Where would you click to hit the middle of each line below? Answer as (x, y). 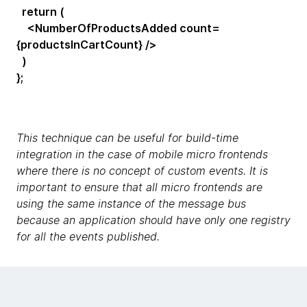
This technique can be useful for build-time (127, 137)
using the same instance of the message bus (131, 203)
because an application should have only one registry (153, 220)
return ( (40, 11)
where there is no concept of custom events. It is (142, 170)
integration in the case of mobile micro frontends (142, 154)
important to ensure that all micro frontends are (139, 187)
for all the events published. (88, 236)
